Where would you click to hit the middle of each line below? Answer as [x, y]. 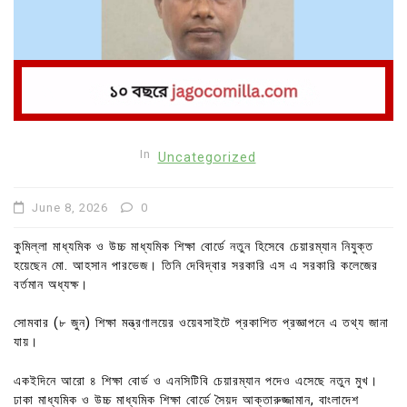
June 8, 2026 [70, 207]
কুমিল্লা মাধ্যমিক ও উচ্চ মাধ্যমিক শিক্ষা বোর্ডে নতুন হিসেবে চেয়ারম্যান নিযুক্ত [194, 246]
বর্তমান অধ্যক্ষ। [51, 284]
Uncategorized [207, 157]
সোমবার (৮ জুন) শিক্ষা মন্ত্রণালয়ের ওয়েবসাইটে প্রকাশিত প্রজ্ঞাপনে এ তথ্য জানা [201, 323]
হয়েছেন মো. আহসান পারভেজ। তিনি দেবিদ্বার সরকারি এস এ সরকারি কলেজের [196, 265]
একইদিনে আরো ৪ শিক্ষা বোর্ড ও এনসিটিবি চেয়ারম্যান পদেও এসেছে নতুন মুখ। [196, 381]
